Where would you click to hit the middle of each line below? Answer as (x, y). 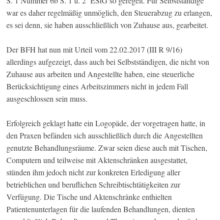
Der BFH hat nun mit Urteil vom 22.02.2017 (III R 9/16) (95, 50)
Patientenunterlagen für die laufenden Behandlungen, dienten (101, 209)
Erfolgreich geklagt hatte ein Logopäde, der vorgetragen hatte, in (106, 123)
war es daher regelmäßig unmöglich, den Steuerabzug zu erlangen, (110, 13)
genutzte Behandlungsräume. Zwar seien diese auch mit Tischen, (107, 148)
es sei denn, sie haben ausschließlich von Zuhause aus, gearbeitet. (108, 25)
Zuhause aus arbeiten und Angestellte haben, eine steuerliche (101, 74)
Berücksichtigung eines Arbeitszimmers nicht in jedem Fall (97, 86)
